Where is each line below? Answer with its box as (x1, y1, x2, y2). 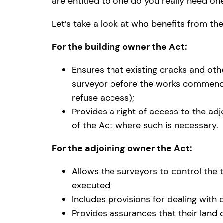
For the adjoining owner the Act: (52, 142, 192, 155)
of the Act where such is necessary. (72, 119, 218, 132)
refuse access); (72, 92, 134, 104)
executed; (72, 179, 112, 192)
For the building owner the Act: (52, 41, 187, 53)
